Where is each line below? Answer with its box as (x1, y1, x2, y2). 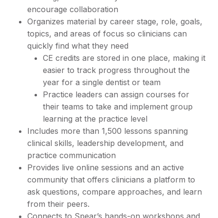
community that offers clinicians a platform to (27, 175, 195, 185)
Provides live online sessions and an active (27, 163, 184, 173)
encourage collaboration (27, 4, 118, 15)
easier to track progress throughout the (43, 65, 190, 75)
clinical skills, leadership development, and (27, 138, 183, 148)
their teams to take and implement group (43, 102, 193, 112)
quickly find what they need (27, 41, 128, 51)
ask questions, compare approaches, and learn (27, 187, 202, 197)
